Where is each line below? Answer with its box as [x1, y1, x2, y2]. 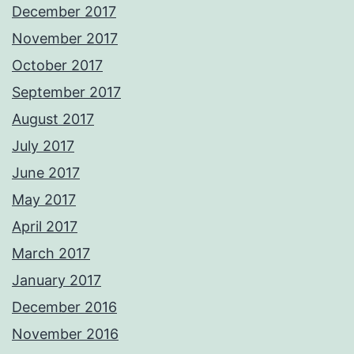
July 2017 [12, 137, 74, 155]
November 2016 [12, 326, 119, 343]
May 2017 [12, 191, 76, 209]
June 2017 [12, 164, 80, 182]
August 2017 [12, 111, 94, 128]
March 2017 [12, 245, 90, 262]
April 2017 [12, 218, 77, 235]
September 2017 [12, 84, 121, 101]
